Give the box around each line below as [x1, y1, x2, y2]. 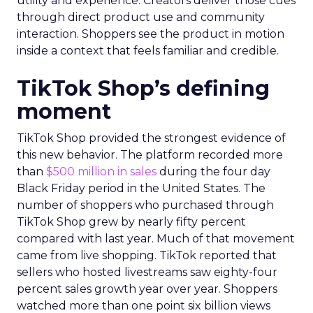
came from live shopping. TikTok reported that [17, 249, 277, 262]
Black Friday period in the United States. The [17, 182, 265, 195]
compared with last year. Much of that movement [17, 232, 295, 245]
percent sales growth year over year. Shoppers [17, 282, 277, 296]
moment [17, 99, 111, 124]
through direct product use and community [17, 10, 265, 24]
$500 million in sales [46, 165, 156, 178]
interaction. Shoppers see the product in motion [17, 27, 284, 41]
